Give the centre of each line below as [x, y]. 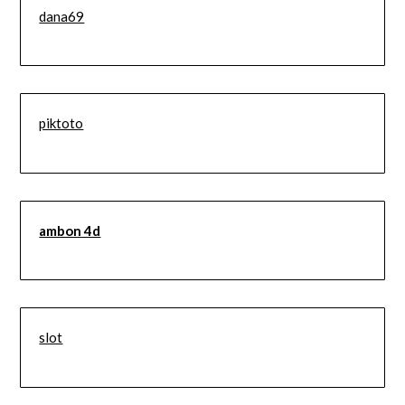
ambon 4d [70, 230]
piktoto [61, 123]
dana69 [62, 16]
